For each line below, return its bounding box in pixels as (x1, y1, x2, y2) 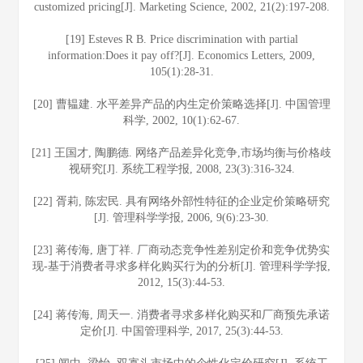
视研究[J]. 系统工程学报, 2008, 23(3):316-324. (68, 163, 295, 175)
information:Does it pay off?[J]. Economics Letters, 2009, (48, 49, 315, 62)
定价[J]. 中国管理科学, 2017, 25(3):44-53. (79, 325, 284, 337)
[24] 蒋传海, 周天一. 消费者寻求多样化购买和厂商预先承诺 (33, 309, 330, 321)
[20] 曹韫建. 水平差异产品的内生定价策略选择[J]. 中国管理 (32, 98, 331, 110)
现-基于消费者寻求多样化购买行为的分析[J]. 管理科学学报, (32, 260, 331, 272)
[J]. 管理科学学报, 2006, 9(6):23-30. (94, 211, 269, 224)
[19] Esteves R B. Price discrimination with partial (65, 33, 298, 45)
